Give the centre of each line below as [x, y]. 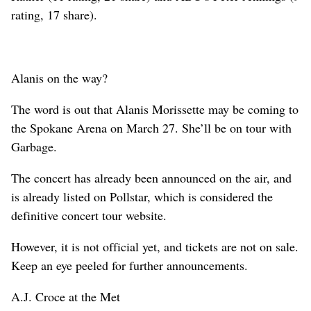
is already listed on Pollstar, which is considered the [142, 196]
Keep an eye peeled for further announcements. [129, 265]
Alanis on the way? [59, 77]
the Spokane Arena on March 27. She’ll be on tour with [151, 127]
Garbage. [34, 146]
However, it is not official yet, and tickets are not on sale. [155, 246]
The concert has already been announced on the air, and [151, 177]
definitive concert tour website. [89, 215]
